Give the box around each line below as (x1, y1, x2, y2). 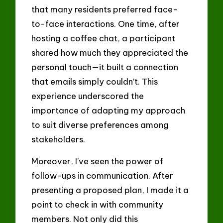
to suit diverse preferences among (31, 119, 169, 130)
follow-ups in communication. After (31, 170, 174, 181)
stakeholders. (31, 133, 86, 144)
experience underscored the (31, 90, 144, 101)
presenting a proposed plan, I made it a (31, 185, 189, 196)
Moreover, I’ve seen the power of (31, 156, 164, 167)
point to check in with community (31, 199, 164, 210)
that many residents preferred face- (31, 3, 178, 14)
